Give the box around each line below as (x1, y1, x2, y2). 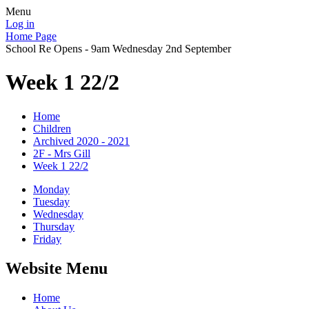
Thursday (33, 220, 74, 232)
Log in (6, 18, 34, 30)
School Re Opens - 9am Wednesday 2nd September (6, 43, 231, 54)
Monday (33, 183, 70, 195)
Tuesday (33, 195, 70, 208)
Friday (33, 232, 61, 245)
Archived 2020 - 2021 (33, 134, 130, 147)
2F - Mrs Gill (33, 147, 90, 159)
